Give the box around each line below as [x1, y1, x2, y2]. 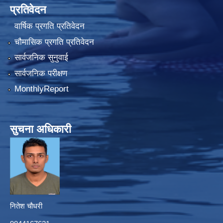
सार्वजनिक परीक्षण [14, 68, 67, 78]
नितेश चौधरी [10, 201, 44, 210]
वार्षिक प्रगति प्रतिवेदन [14, 21, 85, 31]
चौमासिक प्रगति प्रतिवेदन [14, 37, 94, 47]
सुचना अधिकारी [10, 122, 71, 135]
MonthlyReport [14, 84, 69, 94]
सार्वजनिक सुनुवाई [14, 53, 68, 63]
